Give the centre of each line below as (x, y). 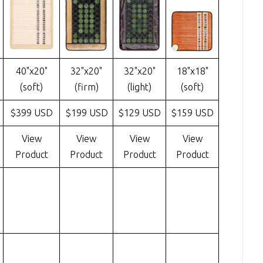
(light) (140, 87)
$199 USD (86, 113)
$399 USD (32, 113)
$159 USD (193, 113)
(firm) (86, 87)
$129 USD (140, 113)
